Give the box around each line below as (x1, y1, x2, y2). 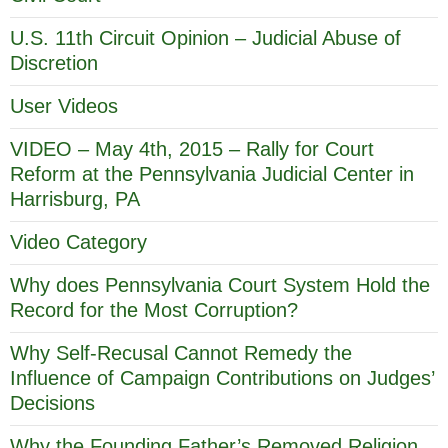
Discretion (10, 51, 98, 74)
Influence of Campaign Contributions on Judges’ (10, 366, 434, 389)
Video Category (10, 230, 147, 253)
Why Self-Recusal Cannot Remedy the (10, 341, 352, 364)
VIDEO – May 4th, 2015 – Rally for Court (10, 137, 374, 160)
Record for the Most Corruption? (10, 298, 298, 321)
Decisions (10, 391, 95, 414)
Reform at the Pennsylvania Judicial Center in (10, 162, 414, 185)
